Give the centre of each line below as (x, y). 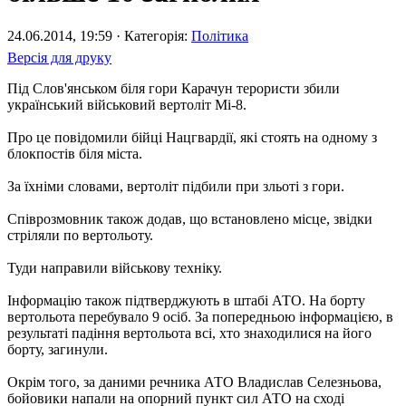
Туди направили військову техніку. (115, 268)
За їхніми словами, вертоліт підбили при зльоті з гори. (176, 187)
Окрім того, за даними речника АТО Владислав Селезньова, (194, 382)
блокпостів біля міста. (75, 154)
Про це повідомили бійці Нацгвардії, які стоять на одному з (192, 138)
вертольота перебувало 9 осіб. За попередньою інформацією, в (200, 317)
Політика (220, 36)
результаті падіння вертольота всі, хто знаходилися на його (189, 333)
